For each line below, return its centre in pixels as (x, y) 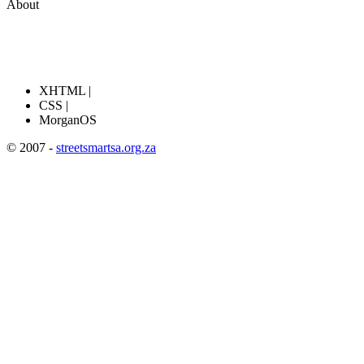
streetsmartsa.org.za (106, 147)
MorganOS (68, 120)
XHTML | (65, 91)
